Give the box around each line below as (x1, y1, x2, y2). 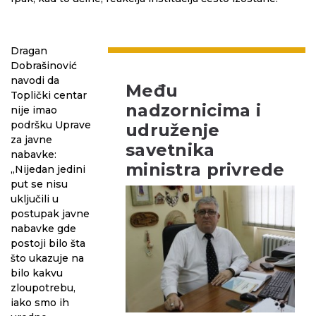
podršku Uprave (11, 119, 91, 131)
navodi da (11, 74, 59, 87)
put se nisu (11, 178, 68, 190)
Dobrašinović (11, 59, 77, 72)
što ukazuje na (11, 252, 84, 265)
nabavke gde (11, 222, 76, 235)
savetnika (126, 140, 215, 160)
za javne (11, 133, 52, 146)
